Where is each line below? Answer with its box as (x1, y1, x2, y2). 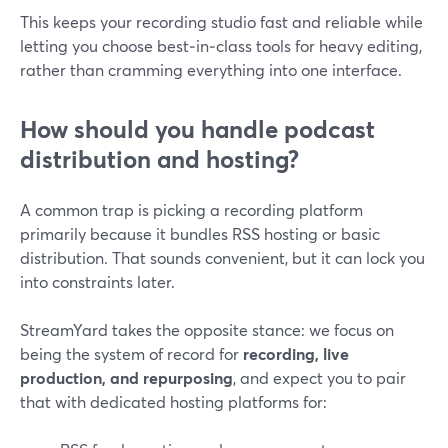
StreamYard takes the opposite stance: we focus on (20, 319, 394, 340)
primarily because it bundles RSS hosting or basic (20, 223, 380, 244)
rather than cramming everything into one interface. (20, 59, 402, 80)
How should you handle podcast (20, 113, 375, 145)
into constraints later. (20, 271, 175, 292)
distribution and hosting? (20, 143, 299, 175)
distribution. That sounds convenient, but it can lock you (20, 247, 425, 268)
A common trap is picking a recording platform (20, 199, 363, 220)
